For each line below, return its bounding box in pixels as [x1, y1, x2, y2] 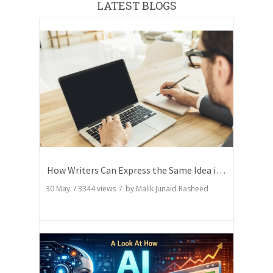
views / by [95, 183, 136, 194]
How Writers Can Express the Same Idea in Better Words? [216, 164, 225, 177]
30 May [46, 183, 74, 194]
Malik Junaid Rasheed [136, 183, 208, 194]
